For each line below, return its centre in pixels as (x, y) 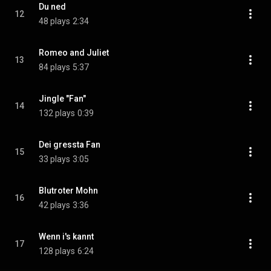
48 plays (54, 21)
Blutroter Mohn (68, 191)
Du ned (52, 7)
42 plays (54, 205)
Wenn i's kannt (66, 237)
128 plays (57, 251)
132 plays (57, 113)
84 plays (54, 67)
